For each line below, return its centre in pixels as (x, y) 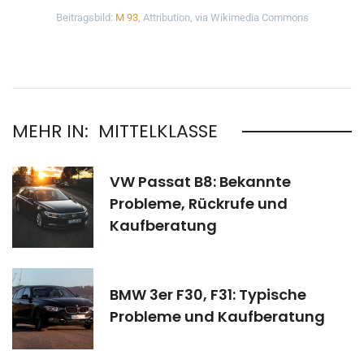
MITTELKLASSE (158, 131)
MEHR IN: (50, 131)
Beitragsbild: (85, 17)
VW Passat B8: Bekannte (200, 182)
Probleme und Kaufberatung (217, 316)
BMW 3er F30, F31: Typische (208, 294)
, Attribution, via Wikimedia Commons (223, 17)
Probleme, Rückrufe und (199, 204)
